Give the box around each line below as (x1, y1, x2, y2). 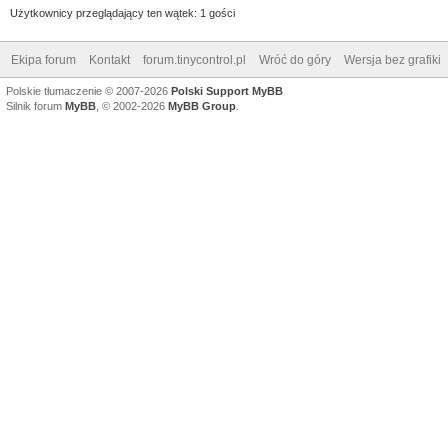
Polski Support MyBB (171, 84, 283, 97)
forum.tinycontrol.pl (143, 52, 246, 67)
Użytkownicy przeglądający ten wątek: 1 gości (10, 6, 235, 19)
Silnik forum (6, 99, 65, 112)
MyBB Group (168, 99, 236, 112)
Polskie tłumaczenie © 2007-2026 (6, 84, 171, 97)
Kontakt (89, 52, 130, 67)
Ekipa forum (11, 52, 76, 67)
